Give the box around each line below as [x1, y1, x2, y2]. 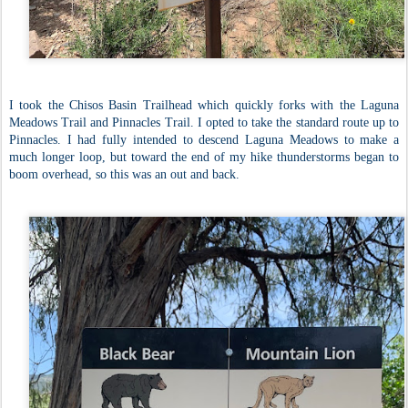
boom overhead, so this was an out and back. [9, 168, 240, 182]
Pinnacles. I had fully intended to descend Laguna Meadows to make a [9, 133, 399, 148]
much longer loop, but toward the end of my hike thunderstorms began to [9, 150, 399, 165]
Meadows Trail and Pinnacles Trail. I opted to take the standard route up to [9, 116, 399, 130]
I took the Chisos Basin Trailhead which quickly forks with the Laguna [9, 98, 399, 113]
